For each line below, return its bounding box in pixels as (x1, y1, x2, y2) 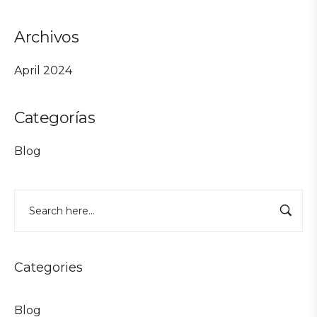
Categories (14, 259, 83, 275)
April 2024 (14, 63, 72, 77)
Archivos (14, 27, 79, 47)
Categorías (14, 108, 96, 127)
